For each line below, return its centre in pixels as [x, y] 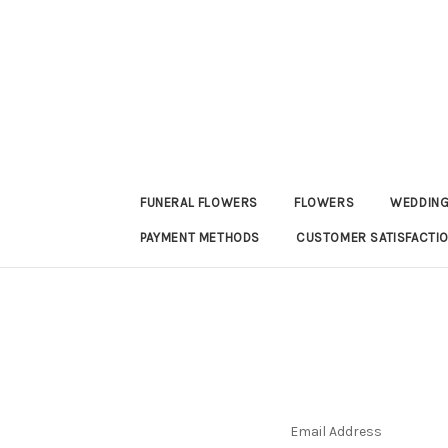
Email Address [335, 431]
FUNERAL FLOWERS [199, 202]
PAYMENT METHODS [200, 237]
